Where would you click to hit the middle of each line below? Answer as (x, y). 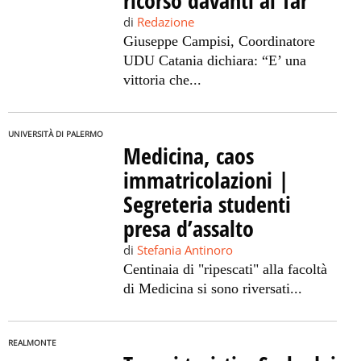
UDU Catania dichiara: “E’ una (214, 60)
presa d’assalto (188, 228)
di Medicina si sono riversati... (212, 288)
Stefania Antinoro (185, 250)
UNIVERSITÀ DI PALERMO (56, 134)
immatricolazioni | (206, 180)
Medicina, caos (188, 156)
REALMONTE (32, 343)
